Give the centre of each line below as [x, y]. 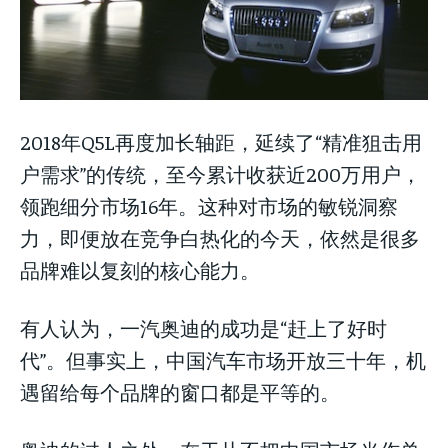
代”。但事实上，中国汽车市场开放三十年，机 [223, 359]
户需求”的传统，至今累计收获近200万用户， [220, 173]
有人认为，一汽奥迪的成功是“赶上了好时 [203, 327]
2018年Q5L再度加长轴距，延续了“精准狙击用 [221, 141]
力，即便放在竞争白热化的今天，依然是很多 [220, 237]
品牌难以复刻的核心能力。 [140, 269]
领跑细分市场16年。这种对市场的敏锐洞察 [209, 205]
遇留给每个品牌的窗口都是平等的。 [180, 391]
